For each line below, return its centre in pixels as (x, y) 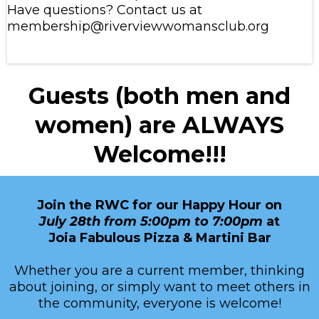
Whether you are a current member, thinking (159, 271)
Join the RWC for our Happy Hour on (159, 205)
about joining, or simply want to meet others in (159, 287)
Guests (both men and (159, 96)
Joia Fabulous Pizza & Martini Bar (159, 238)
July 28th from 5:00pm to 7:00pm (151, 221)
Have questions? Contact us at (105, 10)
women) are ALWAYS (159, 125)
